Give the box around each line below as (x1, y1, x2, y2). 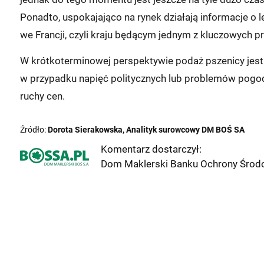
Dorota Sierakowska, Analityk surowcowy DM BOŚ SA (47, 124, 245, 134)
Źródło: (19, 124, 48, 134)
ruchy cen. (19, 90, 65, 102)
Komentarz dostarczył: (100, 143, 202, 155)
